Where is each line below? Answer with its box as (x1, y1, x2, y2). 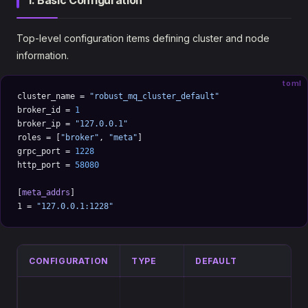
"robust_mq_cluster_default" (89, 91, 219, 101)
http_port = (17, 160, 75, 170)
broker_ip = (17, 119, 75, 129)
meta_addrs (22, 188, 70, 197)
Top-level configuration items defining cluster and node (16, 32, 269, 44)
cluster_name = (17, 91, 89, 101)
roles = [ (17, 133, 60, 142)
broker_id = (17, 105, 75, 115)
